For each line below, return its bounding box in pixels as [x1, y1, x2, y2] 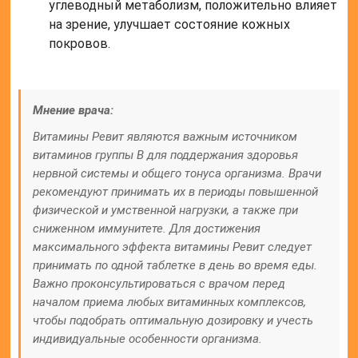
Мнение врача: [33, 103, 114, 118]
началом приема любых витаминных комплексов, [33, 295, 307, 310]
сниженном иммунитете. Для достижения [33, 221, 261, 237]
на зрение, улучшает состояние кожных [49, 17, 291, 33]
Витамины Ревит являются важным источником [33, 129, 298, 145]
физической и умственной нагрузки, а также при [33, 203, 299, 218]
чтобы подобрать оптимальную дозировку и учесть [33, 313, 314, 328]
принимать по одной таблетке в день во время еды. [33, 258, 318, 273]
